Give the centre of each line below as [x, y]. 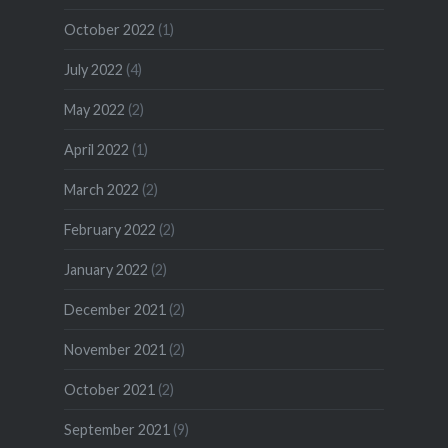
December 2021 [114, 310]
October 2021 [109, 390]
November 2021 [114, 350]
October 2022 [109, 30]
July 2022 [93, 70]
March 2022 [101, 190]
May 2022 [94, 110]
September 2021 [116, 430]
